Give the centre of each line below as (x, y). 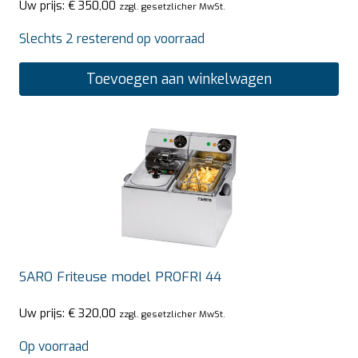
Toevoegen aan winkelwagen (179, 79)
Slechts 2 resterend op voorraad (112, 38)
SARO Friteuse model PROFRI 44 (120, 276)
